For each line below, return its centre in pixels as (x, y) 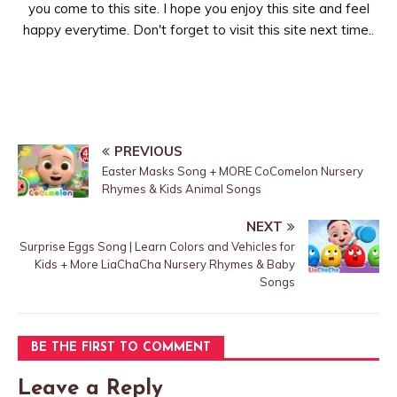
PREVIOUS (148, 152)
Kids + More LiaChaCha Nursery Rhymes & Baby (165, 265)
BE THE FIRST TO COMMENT (121, 348)
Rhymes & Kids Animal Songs (182, 189)
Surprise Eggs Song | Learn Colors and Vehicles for (157, 247)
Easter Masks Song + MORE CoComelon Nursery (233, 171)
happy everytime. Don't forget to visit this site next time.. (198, 30)
